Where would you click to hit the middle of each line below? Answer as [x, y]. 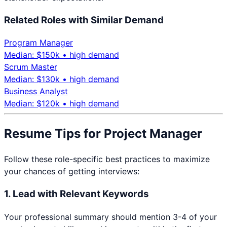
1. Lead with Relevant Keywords [77, 194]
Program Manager [39, 43]
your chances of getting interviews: [72, 172]
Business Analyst [36, 91]
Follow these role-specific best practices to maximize [107, 159]
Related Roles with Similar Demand [84, 20]
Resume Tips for [54, 134]
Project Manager [153, 134]
